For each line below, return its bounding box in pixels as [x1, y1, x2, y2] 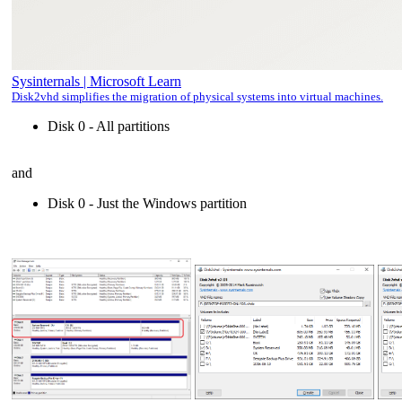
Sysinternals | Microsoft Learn [12, 73, 181, 89]
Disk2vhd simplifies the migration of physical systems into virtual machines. [12, 89, 383, 103]
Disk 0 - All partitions [48, 118, 173, 134]
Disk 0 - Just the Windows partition [48, 195, 247, 211]
